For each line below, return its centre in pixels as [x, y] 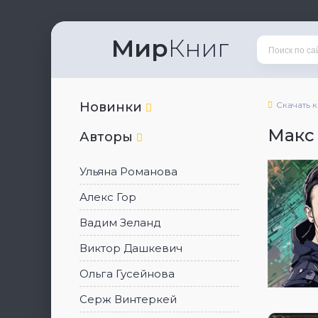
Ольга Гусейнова [127, 274]
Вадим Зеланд [120, 223]
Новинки [113, 107]
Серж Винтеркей [128, 299]
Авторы [108, 137]
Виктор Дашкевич [131, 248]
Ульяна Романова [128, 171]
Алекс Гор [108, 197]
